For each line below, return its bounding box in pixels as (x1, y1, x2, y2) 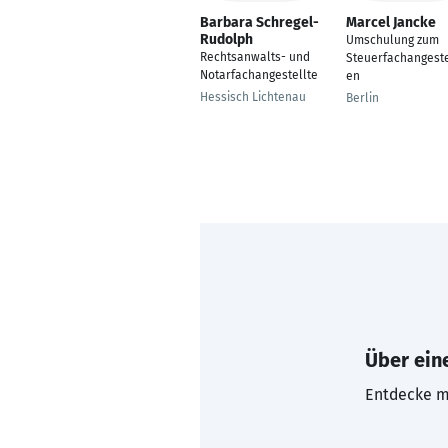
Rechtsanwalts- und (200, 50, 310, 64)
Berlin (346, 91, 379, 105)
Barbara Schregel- (200, 14, 319, 31)
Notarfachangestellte (200, 68, 318, 82)
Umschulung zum (346, 33, 439, 47)
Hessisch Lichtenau (200, 90, 306, 104)
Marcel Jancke (346, 14, 436, 31)
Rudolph (200, 31, 253, 48)
